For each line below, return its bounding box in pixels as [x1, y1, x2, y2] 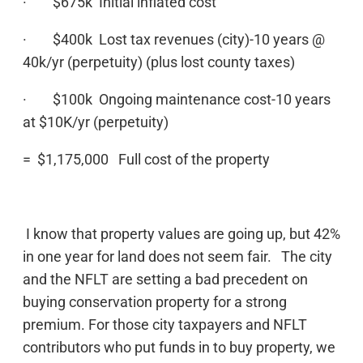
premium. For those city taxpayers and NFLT [23, 315, 307, 333]
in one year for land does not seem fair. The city [23, 247, 332, 265]
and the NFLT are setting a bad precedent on [23, 270, 308, 288]
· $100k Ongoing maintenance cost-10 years [23, 90, 331, 108]
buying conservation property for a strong [23, 293, 287, 310]
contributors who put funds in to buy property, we [23, 338, 335, 356]
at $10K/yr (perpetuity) [23, 113, 169, 130]
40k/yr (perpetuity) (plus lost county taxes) [23, 53, 295, 70]
